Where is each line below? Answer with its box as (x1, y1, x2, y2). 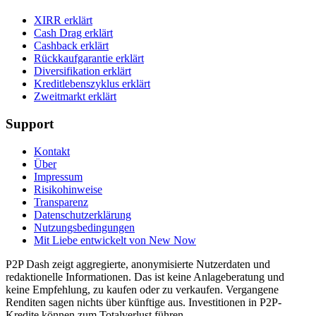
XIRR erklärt (34, 14, 92, 27)
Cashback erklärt (34, 39, 109, 52)
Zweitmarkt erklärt (34, 90, 116, 103)
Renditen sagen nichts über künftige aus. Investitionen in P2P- (6, 296, 281, 308)
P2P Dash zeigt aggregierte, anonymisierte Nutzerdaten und (6, 257, 270, 270)
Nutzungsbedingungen (34, 221, 135, 233)
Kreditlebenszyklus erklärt (34, 78, 150, 90)
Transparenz (34, 195, 88, 208)
